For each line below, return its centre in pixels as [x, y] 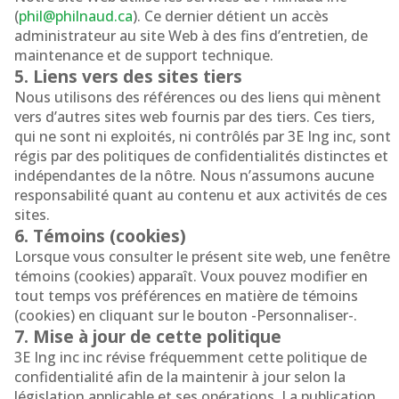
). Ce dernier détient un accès [231, 16]
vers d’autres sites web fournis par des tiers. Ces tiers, [195, 117]
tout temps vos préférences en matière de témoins [186, 296]
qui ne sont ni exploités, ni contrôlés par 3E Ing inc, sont [203, 136]
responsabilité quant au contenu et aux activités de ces [201, 195]
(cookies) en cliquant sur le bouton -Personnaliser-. [186, 315]
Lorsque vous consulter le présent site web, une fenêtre [202, 256]
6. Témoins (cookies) [100, 236]
